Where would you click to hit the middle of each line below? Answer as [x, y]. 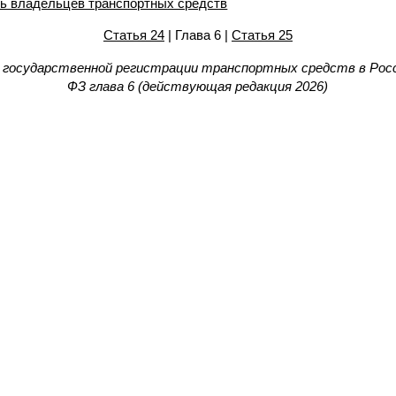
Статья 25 [262, 35]
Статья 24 [133, 35]
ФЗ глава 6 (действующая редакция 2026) [198, 86]
